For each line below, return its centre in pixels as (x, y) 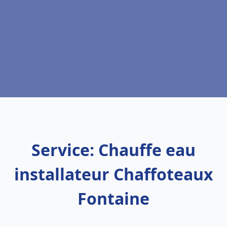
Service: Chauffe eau (113, 150)
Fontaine (113, 198)
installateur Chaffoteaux (113, 174)
